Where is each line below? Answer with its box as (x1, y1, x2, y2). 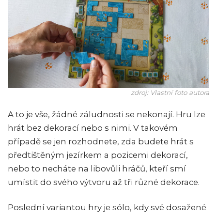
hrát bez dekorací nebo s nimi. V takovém (8, 123, 178, 133)
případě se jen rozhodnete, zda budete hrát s (8, 136, 194, 146)
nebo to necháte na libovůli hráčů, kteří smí (8, 163, 186, 173)
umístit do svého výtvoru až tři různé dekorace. (8, 177, 200, 187)
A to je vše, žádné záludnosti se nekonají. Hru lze (8, 109, 205, 119)
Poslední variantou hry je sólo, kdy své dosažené (8, 202, 206, 212)
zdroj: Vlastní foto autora (131, 88, 209, 96)
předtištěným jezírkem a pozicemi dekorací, (8, 150, 188, 160)
